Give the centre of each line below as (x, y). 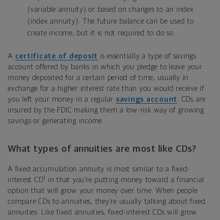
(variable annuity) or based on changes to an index (111, 10)
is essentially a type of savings (147, 56)
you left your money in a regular (62, 100)
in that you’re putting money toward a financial (125, 180)
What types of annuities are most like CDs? (102, 149)
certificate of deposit (56, 56)
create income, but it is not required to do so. (101, 33)
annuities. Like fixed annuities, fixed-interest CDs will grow (102, 213)
